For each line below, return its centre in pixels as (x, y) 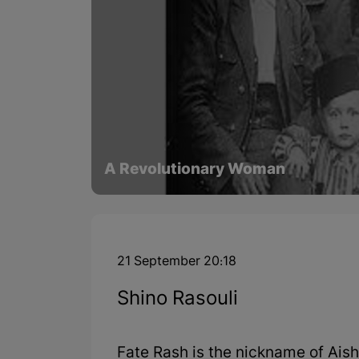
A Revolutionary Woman (195, 171)
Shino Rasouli (177, 300)
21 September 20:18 (177, 262)
